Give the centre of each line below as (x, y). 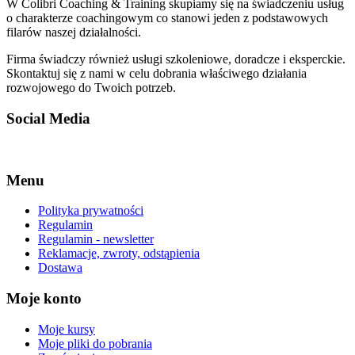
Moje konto (44, 298)
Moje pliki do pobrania (95, 343)
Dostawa (60, 268)
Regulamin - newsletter (96, 239)
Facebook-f (35, 149)
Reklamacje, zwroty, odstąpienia (119, 254)
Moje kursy (67, 329)
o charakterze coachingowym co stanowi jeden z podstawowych (167, 18)
